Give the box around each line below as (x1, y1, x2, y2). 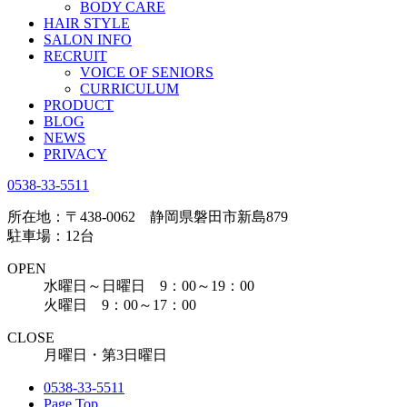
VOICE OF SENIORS (80, 65, 213, 80)
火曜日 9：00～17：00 (44, 297, 196, 313)
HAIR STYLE (44, 15, 130, 31)
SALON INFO (44, 32, 132, 47)
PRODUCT (44, 97, 114, 113)
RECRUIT (44, 48, 107, 64)
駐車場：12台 (7, 228, 94, 243)
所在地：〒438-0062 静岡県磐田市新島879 (7, 209, 288, 224)
